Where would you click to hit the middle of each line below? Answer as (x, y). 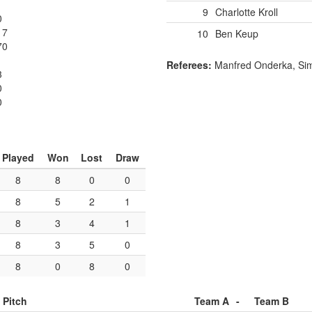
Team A (212, 301)
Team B (272, 301)
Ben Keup (237, 33)
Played (18, 157)
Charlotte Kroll (247, 12)
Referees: (189, 65)
